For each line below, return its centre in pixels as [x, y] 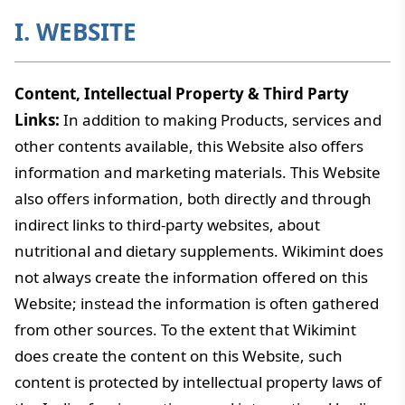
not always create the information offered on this [191, 277]
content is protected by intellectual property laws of [198, 382]
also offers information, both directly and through [193, 198]
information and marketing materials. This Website [198, 172]
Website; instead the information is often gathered [197, 303]
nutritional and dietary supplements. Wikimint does [199, 251]
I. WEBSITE [75, 32]
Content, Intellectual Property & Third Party [182, 94]
